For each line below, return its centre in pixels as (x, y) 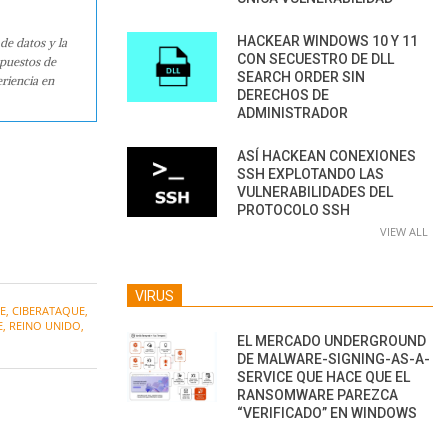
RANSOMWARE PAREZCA (317, 394)
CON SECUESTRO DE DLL (315, 58)
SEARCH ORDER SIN (301, 76)
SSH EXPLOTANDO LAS (310, 173)
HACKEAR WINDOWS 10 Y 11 (327, 40)
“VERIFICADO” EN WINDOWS (327, 412)
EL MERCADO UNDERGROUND (331, 340)
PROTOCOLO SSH (293, 209)
